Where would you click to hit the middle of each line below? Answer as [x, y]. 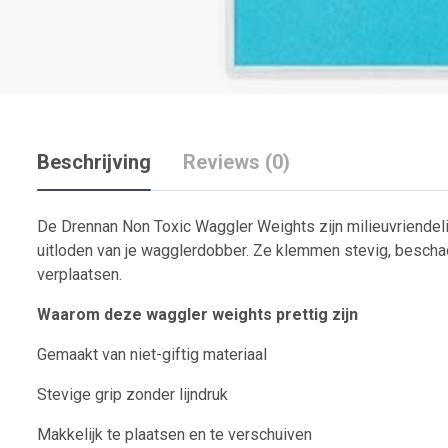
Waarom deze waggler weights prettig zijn [197, 315]
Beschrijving [94, 162]
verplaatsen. [79, 275]
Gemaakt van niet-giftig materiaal [152, 355]
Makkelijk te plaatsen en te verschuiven [174, 435]
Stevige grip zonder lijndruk [132, 395]
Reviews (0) [236, 162]
